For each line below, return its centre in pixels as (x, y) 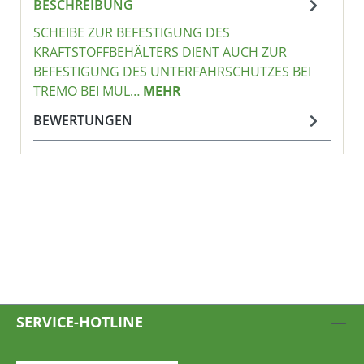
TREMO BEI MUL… (88, 91)
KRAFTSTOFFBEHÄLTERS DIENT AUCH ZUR (160, 52)
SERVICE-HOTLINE (80, 321)
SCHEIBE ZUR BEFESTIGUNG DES (132, 32)
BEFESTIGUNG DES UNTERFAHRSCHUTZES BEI (172, 71)
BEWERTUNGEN (83, 120)
